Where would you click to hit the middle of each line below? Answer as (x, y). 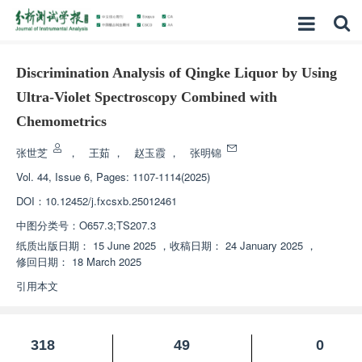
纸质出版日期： (53, 245)
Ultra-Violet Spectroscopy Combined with (147, 97)
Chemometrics (61, 121)
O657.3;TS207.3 (118, 225)
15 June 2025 (124, 245)
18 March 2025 (107, 261)
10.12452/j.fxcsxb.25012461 (111, 201)
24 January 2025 (264, 245)
